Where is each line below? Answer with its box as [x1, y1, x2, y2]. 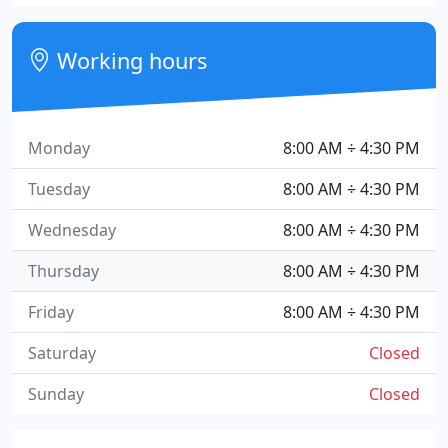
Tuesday [28, 178, 90, 200]
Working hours [51, 46, 208, 75]
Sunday [28, 383, 84, 405]
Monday [28, 137, 90, 159]
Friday [28, 301, 74, 323]
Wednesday [28, 219, 116, 241]
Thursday [28, 260, 99, 282]
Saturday [28, 342, 96, 364]
